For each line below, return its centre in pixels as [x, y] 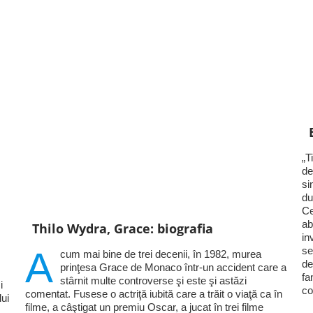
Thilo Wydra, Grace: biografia [122, 228]
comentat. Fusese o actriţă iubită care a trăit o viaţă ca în [153, 293]
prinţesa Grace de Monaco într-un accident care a [173, 267]
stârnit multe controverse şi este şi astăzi [153, 280]
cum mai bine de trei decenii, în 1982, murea [160, 254]
